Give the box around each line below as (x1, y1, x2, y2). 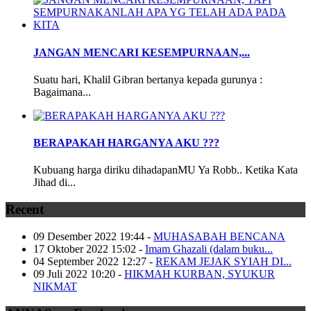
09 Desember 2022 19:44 (33, 230, 144, 242)
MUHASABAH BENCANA (153, 230, 285, 242)
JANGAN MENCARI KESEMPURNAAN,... (33, 46, 250, 58)
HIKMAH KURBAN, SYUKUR (124, 267, 275, 280)
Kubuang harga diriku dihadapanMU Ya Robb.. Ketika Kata (33, 164, 298, 176)
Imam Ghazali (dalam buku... (145, 242, 273, 255)
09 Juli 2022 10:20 (33, 267, 115, 280)
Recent (6, 202, 44, 217)
